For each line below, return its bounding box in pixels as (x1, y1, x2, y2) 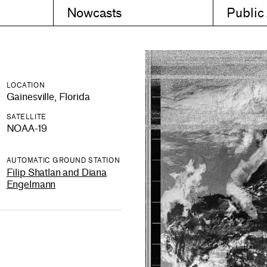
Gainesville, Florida (6, 91, 90, 103)
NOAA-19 (6, 123, 47, 135)
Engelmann (6, 178, 56, 190)
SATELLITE (6, 113, 46, 122)
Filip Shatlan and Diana (6, 166, 107, 178)
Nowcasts (66, 5, 122, 20)
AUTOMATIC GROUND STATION (6, 156, 120, 165)
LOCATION (6, 81, 45, 89)
